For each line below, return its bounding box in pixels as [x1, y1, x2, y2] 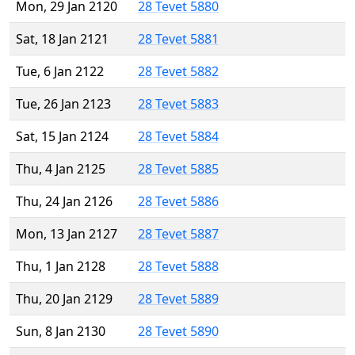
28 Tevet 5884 [138, 128, 219, 146]
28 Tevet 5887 [138, 225, 219, 243]
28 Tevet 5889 [138, 290, 219, 308]
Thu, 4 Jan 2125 [16, 160, 105, 178]
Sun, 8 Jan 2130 [16, 323, 105, 341]
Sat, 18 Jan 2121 [16, 30, 109, 48]
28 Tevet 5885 [138, 160, 219, 178]
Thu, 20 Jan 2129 [16, 290, 113, 308]
